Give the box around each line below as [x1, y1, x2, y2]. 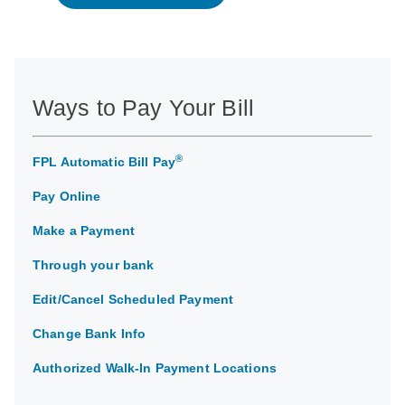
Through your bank [33, 258, 155, 272]
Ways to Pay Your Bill [33, 95, 254, 120]
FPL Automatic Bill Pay [33, 155, 176, 169]
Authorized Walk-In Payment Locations [33, 361, 278, 375]
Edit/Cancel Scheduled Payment [33, 292, 234, 306]
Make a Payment [33, 223, 135, 238]
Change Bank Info [33, 326, 146, 341]
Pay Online [33, 189, 101, 203]
